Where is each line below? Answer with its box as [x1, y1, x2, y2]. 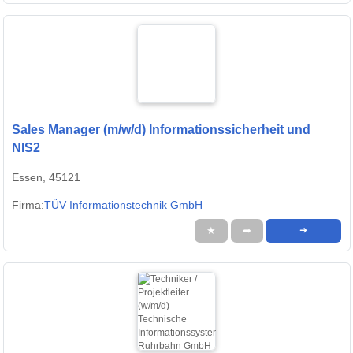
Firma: [12, 199, 44, 212]
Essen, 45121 [12, 171, 80, 184]
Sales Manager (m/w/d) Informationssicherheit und [12, 123, 310, 137]
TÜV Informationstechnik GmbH [44, 199, 203, 212]
